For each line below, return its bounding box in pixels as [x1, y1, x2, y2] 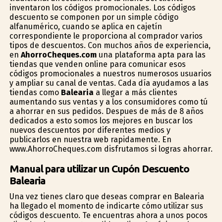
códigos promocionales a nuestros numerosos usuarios [9, 68, 212, 78]
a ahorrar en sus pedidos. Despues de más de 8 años [9, 106, 204, 116]
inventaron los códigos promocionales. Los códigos [9, 2, 196, 12]
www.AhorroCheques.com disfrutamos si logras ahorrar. [9, 144, 213, 154]
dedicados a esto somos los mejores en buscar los [9, 115, 193, 125]
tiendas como [9, 87, 61, 97]
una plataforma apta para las [96, 50, 206, 59]
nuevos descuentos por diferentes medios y [9, 125, 170, 135]
